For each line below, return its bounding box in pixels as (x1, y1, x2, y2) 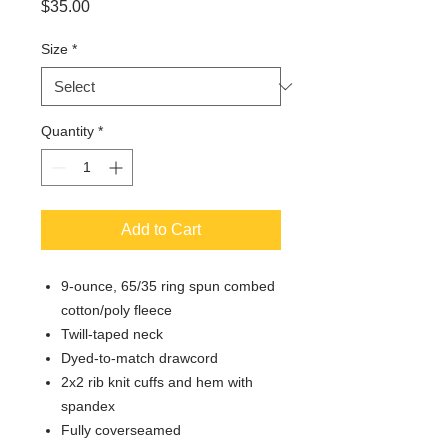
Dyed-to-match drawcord (61, 350, 218, 366)
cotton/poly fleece (61, 302, 172, 318)
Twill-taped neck (61, 326, 163, 342)
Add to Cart (121, 221, 201, 238)
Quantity (41, 123, 94, 139)
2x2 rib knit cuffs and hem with (61, 374, 253, 390)
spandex (61, 398, 115, 414)
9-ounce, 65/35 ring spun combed (61, 278, 275, 294)
